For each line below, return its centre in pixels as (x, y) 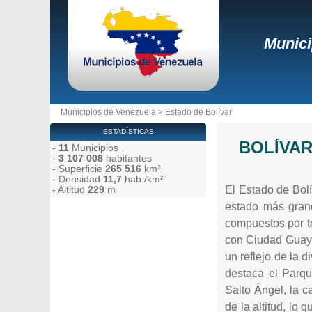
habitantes (127, 158)
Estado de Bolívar (198, 112)
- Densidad (78, 179)
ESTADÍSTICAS (128, 131)
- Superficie (79, 169)
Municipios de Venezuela (108, 112)
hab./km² (143, 179)
